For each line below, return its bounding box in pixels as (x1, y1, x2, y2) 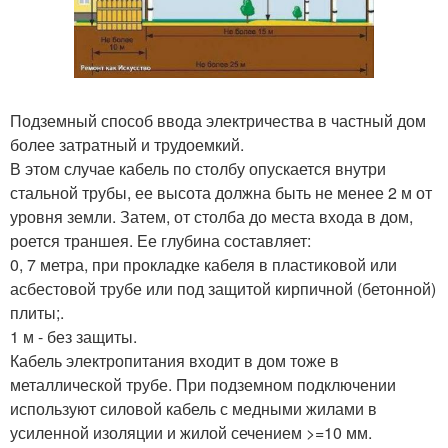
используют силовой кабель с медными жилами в (10, 397, 377, 421)
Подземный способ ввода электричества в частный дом (10, 109, 426, 133)
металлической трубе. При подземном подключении (10, 373, 396, 397)
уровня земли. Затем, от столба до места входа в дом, (10, 205, 413, 229)
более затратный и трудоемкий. (10, 133, 244, 157)
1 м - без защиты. (10, 325, 137, 349)
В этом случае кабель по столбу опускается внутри (10, 157, 386, 181)
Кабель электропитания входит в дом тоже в (10, 349, 339, 373)
